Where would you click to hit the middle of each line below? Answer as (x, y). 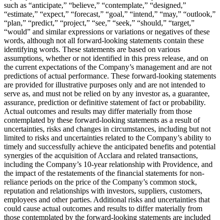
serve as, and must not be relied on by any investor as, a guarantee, (107, 93)
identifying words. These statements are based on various (92, 49)
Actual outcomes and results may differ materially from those (98, 111)
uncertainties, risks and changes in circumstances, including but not (107, 129)
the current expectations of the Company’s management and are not (108, 67)
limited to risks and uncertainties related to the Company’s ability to (108, 137)
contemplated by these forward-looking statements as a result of (102, 120)
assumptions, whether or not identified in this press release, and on (106, 58)
